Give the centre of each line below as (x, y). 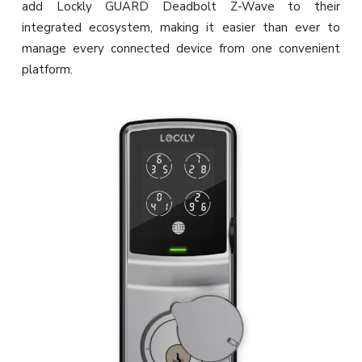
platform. (49, 70)
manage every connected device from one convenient (181, 49)
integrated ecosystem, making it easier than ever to (181, 28)
